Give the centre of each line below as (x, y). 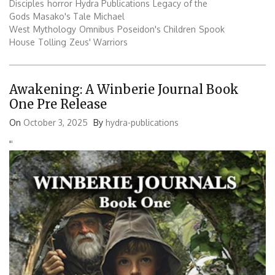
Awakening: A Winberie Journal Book (124, 89)
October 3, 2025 (56, 122)
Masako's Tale (62, 17)
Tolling (52, 42)
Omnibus (97, 29)
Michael (109, 17)
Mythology (55, 29)
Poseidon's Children (157, 29)
